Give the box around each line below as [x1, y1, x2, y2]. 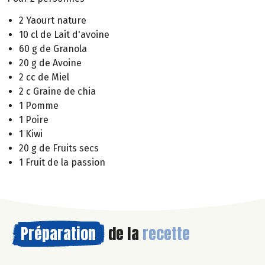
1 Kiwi [19, 128, 43, 140]
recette [143, 221, 190, 245]
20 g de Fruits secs [19, 142, 99, 154]
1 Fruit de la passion [19, 156, 105, 168]
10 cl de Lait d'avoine [19, 28, 109, 40]
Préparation [21, 221, 96, 245]
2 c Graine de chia [19, 85, 96, 97]
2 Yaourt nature [19, 14, 86, 26]
